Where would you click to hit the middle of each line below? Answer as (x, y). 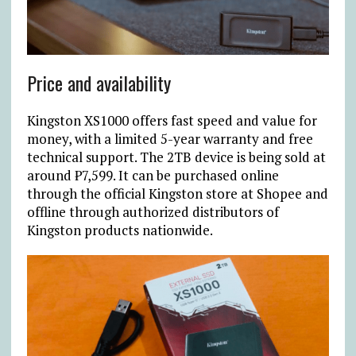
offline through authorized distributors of (153, 212)
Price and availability (99, 83)
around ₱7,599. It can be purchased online (153, 176)
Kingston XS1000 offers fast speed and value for (172, 121)
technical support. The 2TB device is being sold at (176, 157)
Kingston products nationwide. (120, 230)
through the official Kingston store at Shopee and (177, 194)
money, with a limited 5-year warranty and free (170, 139)
